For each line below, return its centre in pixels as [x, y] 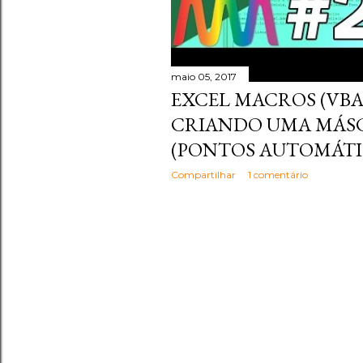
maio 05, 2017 [204, 77]
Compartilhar [203, 175]
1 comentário [278, 175]
